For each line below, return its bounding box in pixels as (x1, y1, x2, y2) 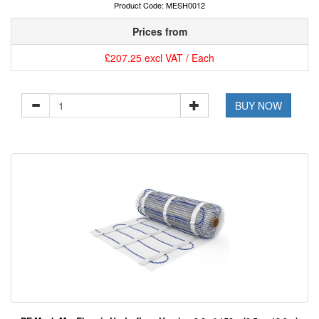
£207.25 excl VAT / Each (105, 51, 214, 66)
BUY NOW (235, 98, 283, 113)
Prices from (132, 24, 187, 39)
